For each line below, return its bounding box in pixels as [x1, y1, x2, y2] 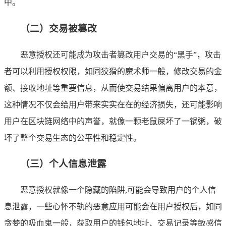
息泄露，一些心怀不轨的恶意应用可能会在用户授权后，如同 [4, 202, 222, 211]
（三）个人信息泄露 [20, 158, 106, 169]
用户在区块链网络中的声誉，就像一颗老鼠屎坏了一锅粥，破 [4, 117, 222, 126]
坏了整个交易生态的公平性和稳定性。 [4, 133, 141, 142]
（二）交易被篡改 [20, 23, 97, 34]
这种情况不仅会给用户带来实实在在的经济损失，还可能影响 [4, 100, 222, 109]
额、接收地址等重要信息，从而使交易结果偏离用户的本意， [4, 83, 222, 92]
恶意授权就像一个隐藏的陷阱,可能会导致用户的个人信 [20, 186, 216, 195]
